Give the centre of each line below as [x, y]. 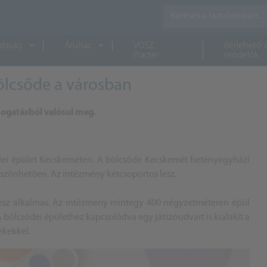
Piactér [146, 55]
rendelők [241, 55]
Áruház [77, 46]
